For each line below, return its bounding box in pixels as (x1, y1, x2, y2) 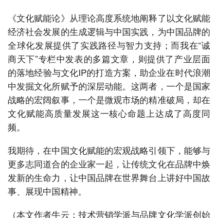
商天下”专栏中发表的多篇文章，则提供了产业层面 (8, 52, 210, 65)
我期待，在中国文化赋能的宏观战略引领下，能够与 (8, 144, 210, 157)
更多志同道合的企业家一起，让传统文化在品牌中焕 (8, 157, 210, 170)
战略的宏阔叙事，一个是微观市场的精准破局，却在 (8, 93, 210, 106)
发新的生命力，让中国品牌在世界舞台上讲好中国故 (8, 171, 210, 184)
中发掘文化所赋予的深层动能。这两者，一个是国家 (8, 79, 210, 92)
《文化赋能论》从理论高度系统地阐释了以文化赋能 (8, 11, 210, 24)
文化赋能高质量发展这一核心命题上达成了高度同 (8, 107, 210, 120)
